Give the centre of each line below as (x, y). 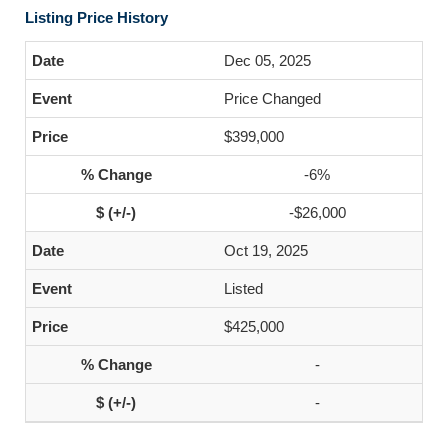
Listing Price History (96, 17)
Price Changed (272, 98)
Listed (243, 288)
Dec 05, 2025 (267, 60)
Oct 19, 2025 (266, 250)
